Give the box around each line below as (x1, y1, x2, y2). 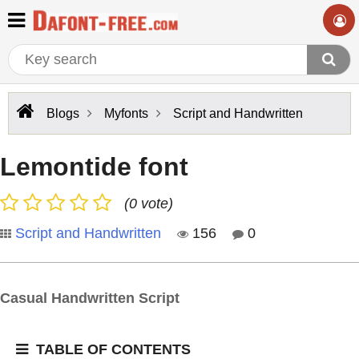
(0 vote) (124, 196, 173, 212)
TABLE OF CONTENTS (36, 341, 191, 357)
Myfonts (104, 107, 148, 120)
